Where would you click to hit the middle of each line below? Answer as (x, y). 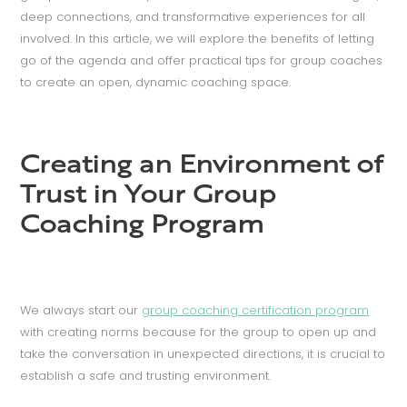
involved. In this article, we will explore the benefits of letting (198, 38)
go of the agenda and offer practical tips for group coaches (202, 60)
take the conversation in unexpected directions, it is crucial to (203, 353)
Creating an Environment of (202, 166)
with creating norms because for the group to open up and (199, 332)
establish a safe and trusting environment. (146, 375)
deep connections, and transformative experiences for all (193, 16)
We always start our (81, 310)
